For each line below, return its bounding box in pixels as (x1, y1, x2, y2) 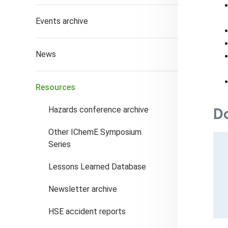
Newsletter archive (48, 184, 117, 194)
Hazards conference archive (48, 105, 149, 115)
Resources (36, 82, 75, 92)
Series (48, 139, 71, 149)
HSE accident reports (48, 207, 126, 216)
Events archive (36, 16, 88, 26)
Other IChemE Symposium (48, 127, 141, 137)
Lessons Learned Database (48, 162, 146, 172)
